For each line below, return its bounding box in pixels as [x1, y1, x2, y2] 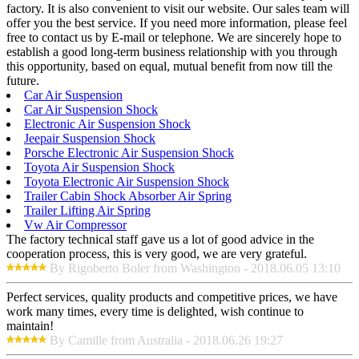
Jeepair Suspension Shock [24, 131, 155, 146]
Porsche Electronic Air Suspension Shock [24, 146, 234, 160]
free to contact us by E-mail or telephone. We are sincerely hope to [6, 30, 341, 45]
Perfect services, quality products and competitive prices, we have [6, 290, 337, 305]
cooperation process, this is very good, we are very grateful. [6, 247, 307, 261]
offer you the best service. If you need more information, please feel [6, 16, 347, 30]
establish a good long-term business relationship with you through [6, 45, 337, 59]
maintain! [6, 319, 54, 333]
